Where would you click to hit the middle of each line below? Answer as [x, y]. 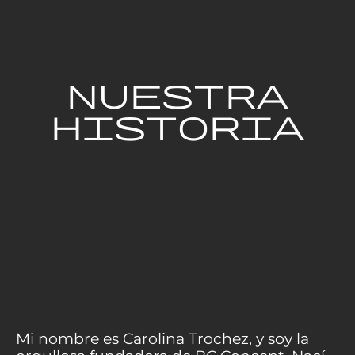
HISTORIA [177, 124]
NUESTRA [177, 92]
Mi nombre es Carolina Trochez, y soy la [162, 338]
